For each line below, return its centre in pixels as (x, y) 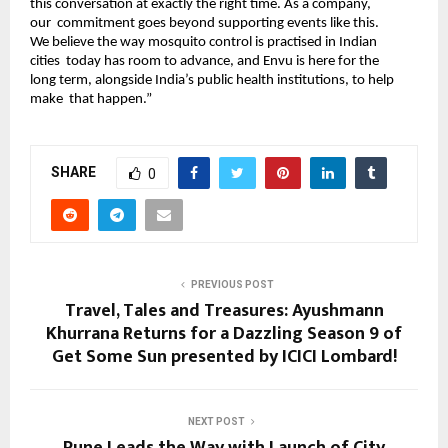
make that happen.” (92, 99)
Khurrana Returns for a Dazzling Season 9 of (224, 334)
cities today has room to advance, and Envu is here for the (204, 61)
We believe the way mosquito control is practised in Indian (203, 42)
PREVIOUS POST (232, 285)
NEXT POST (216, 422)
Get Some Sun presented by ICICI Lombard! (224, 357)
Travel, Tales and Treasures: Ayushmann (224, 311)
